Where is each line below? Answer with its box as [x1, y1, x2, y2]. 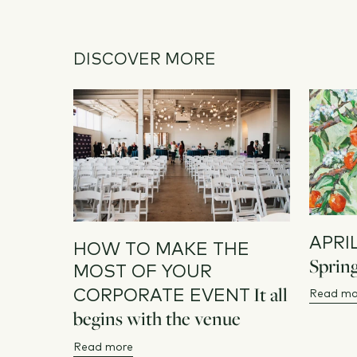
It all [253, 281, 288, 307]
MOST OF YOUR [73, 263, 212, 281]
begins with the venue [73, 305, 241, 331]
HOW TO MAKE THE [73, 241, 249, 259]
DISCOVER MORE [73, 52, 216, 69]
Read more [73, 341, 133, 353]
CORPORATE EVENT [73, 287, 250, 305]
